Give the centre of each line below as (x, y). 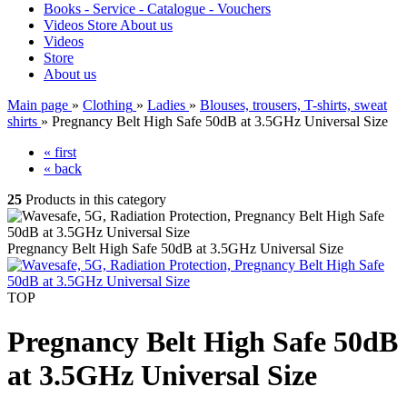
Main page (38, 105)
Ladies (166, 105)
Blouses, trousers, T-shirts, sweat (293, 105)
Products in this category (94, 199)
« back (63, 169)
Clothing (108, 105)
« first (60, 152)
